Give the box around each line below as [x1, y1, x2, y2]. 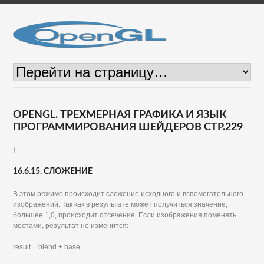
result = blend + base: [13, 243, 82, 251]
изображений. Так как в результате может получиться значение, [13, 200, 228, 209]
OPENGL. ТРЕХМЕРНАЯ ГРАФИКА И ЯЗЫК [13, 110, 227, 120]
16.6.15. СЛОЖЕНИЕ [13, 167, 93, 176]
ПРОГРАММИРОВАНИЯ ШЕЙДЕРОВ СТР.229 [13, 122, 243, 133]
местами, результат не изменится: [13, 222, 129, 230]
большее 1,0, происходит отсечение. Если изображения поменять [13, 211, 237, 219]
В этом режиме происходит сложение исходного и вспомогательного [13, 190, 244, 198]
